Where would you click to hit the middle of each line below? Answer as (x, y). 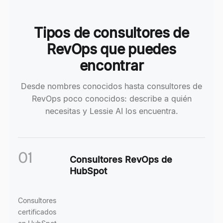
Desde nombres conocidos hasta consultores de (111, 86)
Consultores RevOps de (121, 160)
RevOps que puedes (111, 49)
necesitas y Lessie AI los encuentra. (111, 111)
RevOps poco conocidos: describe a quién (111, 99)
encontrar (111, 66)
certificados (37, 212)
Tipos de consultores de (111, 33)
